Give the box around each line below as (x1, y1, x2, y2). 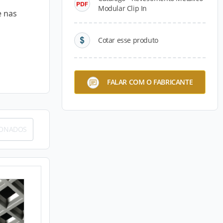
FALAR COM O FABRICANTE (107, 77, 193, 87)
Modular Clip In (98, 3, 147, 13)
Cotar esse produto (98, 35, 158, 45)
